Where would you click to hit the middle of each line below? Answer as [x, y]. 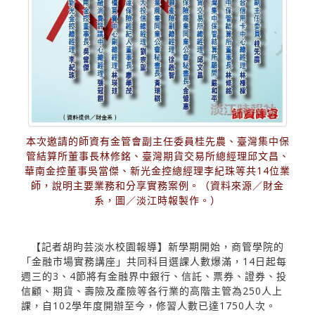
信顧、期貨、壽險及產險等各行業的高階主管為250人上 [152, 290]
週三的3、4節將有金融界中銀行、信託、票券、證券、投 [154, 276]
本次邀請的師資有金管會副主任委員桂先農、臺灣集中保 [157, 141]
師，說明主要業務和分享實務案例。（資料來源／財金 [157, 185]
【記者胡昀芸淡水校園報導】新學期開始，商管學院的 [157, 246]
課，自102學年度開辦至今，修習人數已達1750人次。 [149, 305]
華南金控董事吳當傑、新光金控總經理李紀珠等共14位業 [157, 170]
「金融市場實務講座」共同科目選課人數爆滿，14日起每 [154, 261]
